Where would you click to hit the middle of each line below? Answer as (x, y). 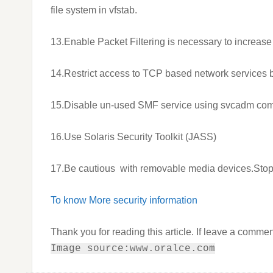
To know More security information (125, 200)
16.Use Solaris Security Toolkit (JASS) (133, 137)
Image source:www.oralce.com (133, 249)
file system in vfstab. (94, 10)
